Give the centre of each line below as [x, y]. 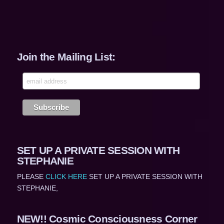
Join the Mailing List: [66, 57]
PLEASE [31, 177]
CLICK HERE [66, 177]
